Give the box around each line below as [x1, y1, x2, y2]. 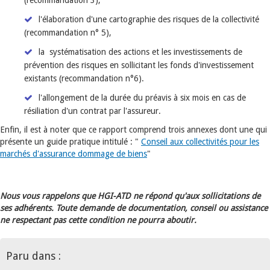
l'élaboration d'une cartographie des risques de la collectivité [39, 14, 259, 24]
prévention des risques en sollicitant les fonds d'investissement [24, 60, 254, 70]
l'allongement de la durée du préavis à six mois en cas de [39, 93, 246, 102]
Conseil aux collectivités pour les [141, 137, 259, 146]
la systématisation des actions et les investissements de [39, 47, 242, 57]
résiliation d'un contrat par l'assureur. [24, 106, 161, 116]
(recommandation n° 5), [24, 28, 111, 37]
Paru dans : [6, 250, 61, 262]
